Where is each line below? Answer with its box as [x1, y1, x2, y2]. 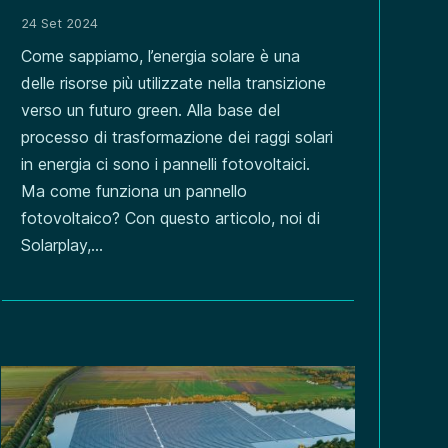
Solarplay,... [20, 235, 103, 256]
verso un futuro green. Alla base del [20, 100, 280, 121]
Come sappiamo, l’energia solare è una [20, 46, 300, 67]
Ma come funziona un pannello [20, 181, 247, 202]
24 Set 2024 [20, 15, 98, 32]
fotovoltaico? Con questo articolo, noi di [20, 208, 320, 229]
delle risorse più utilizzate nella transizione [20, 73, 326, 94]
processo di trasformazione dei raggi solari [20, 127, 333, 148]
